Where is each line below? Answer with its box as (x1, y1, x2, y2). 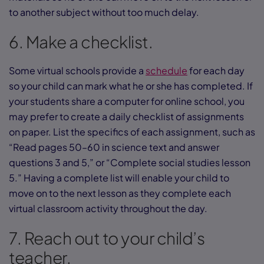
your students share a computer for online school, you (9, 94, 245, 107)
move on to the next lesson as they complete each (9, 186, 231, 199)
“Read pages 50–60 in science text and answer (9, 140, 219, 153)
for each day (187, 64, 245, 77)
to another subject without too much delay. (9, 5, 199, 18)
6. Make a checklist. (9, 31, 153, 52)
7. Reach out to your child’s (9, 227, 204, 248)
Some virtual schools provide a (9, 64, 146, 77)
